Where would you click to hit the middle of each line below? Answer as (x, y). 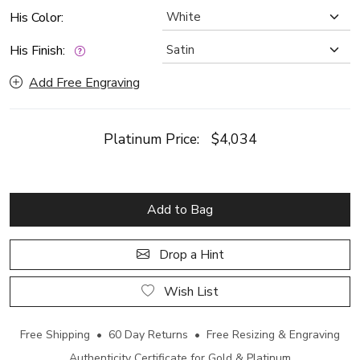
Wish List (208, 292)
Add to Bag (180, 210)
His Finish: (41, 51)
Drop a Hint (190, 255)
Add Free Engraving (84, 83)
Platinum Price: (157, 139)
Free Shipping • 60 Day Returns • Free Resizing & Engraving (180, 335)
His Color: (37, 18)
